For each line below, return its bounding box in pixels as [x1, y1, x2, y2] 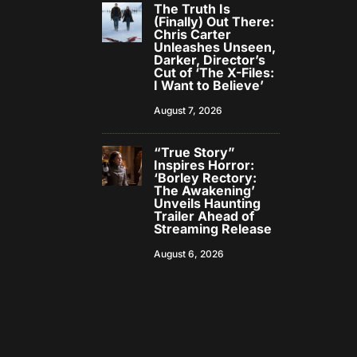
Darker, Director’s [154, 52, 266, 69]
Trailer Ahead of [154, 208, 255, 225]
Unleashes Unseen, [154, 39, 277, 56]
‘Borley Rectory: [154, 170, 257, 186]
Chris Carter [154, 26, 232, 43]
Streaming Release [154, 221, 273, 237]
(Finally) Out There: [154, 14, 275, 30]
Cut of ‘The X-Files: [154, 65, 275, 81]
